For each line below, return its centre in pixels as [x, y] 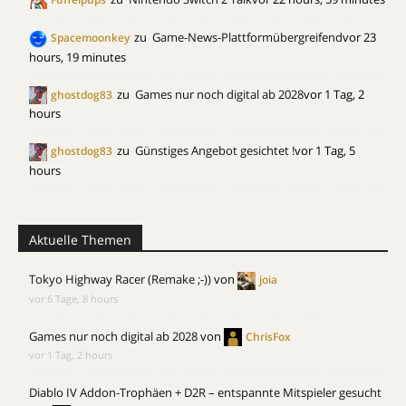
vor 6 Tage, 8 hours [73, 298]
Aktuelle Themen [80, 240]
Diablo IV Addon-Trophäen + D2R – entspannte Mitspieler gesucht [205, 393]
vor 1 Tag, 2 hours [71, 355]
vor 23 [359, 38]
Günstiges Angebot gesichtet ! [215, 151]
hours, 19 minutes [77, 57]
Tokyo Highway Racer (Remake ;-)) [120, 279]
